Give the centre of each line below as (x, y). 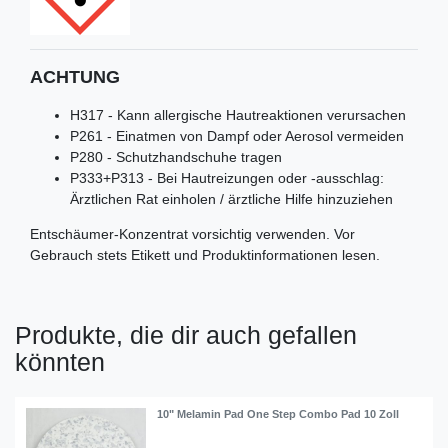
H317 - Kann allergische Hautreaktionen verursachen (240, 114)
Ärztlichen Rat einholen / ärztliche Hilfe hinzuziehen (231, 198)
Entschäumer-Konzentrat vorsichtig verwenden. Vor (192, 233)
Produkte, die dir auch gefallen (186, 334)
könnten (60, 361)
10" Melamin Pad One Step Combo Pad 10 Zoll (278, 413)
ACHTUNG (75, 76)
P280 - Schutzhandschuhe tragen (178, 156)
